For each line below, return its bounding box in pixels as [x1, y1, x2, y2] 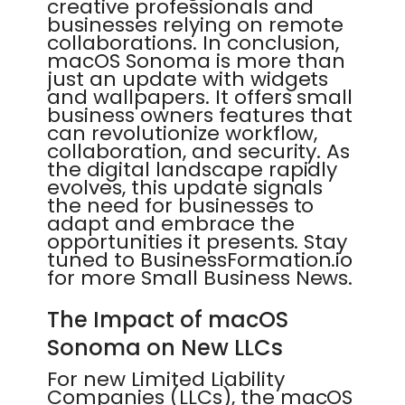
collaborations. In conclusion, [47, 29, 340, 57]
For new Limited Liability [47, 365, 285, 393]
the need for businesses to [47, 192, 315, 220]
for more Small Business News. [47, 264, 353, 292]
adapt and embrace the [47, 210, 295, 238]
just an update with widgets [47, 65, 329, 93]
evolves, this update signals [47, 174, 324, 202]
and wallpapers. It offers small [47, 83, 353, 111]
